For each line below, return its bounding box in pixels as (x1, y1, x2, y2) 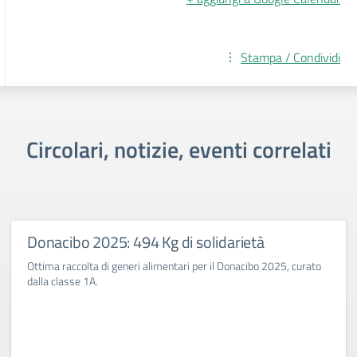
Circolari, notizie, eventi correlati (25, 132, 331, 167)
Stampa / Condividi (241, 48, 340, 67)
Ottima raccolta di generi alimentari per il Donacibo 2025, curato (27, 257, 321, 274)
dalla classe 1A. (27, 273, 98, 289)
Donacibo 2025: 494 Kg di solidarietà (27, 229, 265, 254)
